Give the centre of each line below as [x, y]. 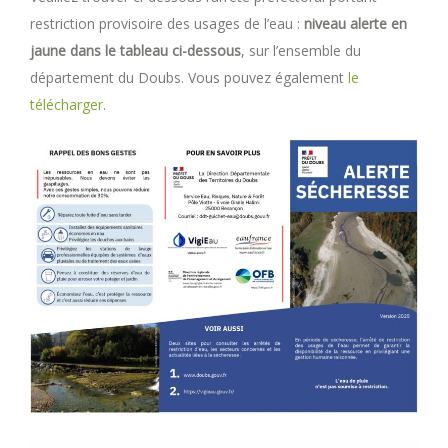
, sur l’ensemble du [301, 51]
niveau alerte [345, 24]
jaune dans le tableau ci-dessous [135, 51]
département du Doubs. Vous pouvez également [189, 78]
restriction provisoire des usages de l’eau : [167, 24]
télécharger [66, 105]
